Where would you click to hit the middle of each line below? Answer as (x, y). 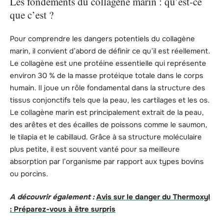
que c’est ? (32, 15)
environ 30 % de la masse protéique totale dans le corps (107, 75)
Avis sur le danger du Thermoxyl (153, 197)
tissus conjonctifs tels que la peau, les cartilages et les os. (110, 100)
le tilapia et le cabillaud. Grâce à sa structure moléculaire (106, 137)
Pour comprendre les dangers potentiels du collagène (102, 39)
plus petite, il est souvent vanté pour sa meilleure (95, 149)
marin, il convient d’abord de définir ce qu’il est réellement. (110, 51)
